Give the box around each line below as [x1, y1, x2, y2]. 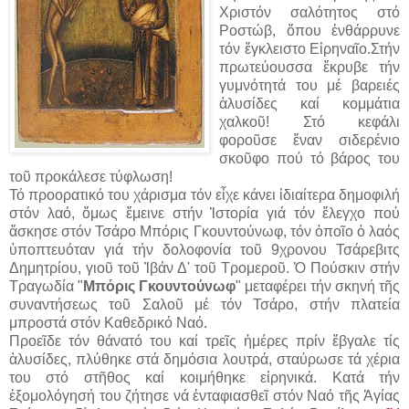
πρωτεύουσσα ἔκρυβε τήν [219, 58, 400, 75]
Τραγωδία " [9, 278, 83, 294]
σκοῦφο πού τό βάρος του [219, 150, 400, 166]
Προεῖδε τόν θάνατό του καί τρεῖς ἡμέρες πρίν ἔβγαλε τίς [9, 332, 400, 349]
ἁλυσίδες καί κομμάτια [219, 95, 400, 111]
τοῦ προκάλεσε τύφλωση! [9, 168, 173, 184]
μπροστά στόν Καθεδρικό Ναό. [9, 314, 207, 330]
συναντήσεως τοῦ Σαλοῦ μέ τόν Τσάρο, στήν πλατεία [9, 296, 400, 312]
